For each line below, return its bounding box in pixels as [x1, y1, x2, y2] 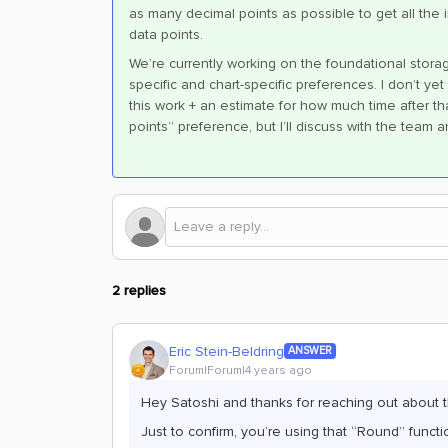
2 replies [112, 282, 166, 299]
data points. [129, 26, 203, 43]
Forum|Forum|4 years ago [169, 362, 312, 378]
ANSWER [288, 344, 332, 357]
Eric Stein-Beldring [169, 342, 284, 360]
